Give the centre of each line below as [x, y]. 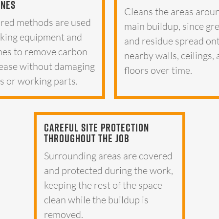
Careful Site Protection [97, 127]
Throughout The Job [87, 138]
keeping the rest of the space [103, 185]
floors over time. [158, 70]
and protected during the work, [109, 170]
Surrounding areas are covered [109, 155]
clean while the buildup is [97, 199]
